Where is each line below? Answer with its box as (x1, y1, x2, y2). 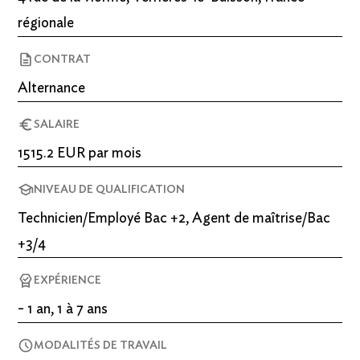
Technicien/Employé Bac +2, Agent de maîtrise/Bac (18, 211, 331, 227)
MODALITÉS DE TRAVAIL (34, 340, 168, 352)
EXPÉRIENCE (34, 275, 102, 287)
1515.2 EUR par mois (18, 146, 142, 162)
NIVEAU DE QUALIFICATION (34, 184, 186, 196)
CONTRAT (34, 54, 92, 66)
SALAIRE (34, 119, 80, 131)
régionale (18, 16, 75, 31)
